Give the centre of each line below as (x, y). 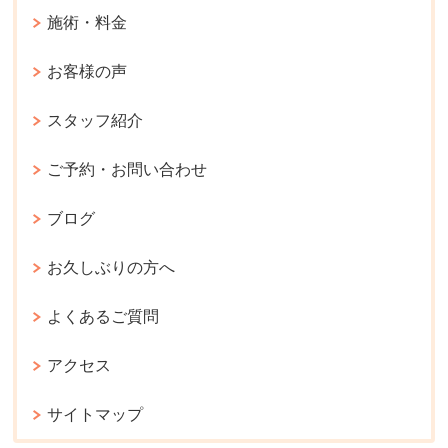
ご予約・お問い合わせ (127, 170)
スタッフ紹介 (95, 121)
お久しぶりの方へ (111, 268)
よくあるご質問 (103, 317)
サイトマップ (95, 415)
